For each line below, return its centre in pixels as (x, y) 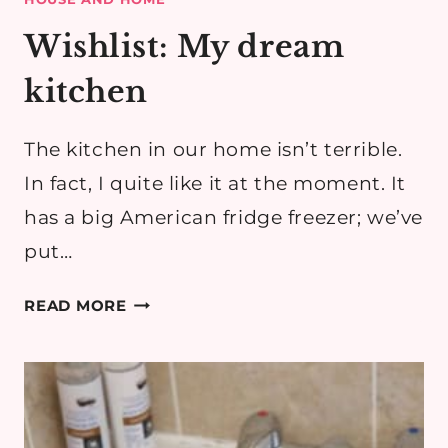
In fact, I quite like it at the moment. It (215, 184)
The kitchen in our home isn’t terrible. (213, 150)
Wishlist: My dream (184, 47)
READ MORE (75, 306)
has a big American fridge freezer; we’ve (223, 218)
